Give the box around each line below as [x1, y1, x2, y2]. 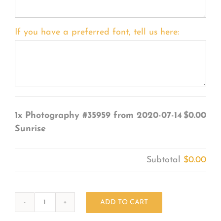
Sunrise [14, 124, 46, 134]
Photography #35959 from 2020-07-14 [25, 110, 182, 120]
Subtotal [147, 155, 184, 165]
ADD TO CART [100, 198, 148, 206]
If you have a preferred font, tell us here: [14, 27, 179, 37]
